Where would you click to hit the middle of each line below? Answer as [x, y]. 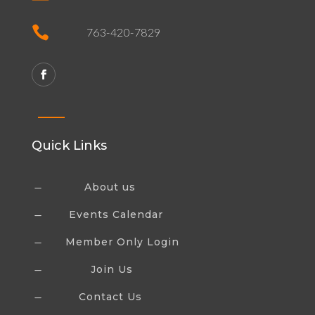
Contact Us [110, 296]
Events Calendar [116, 214]
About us [110, 187]
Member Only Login [122, 242]
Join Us [111, 269]
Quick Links [69, 145]
